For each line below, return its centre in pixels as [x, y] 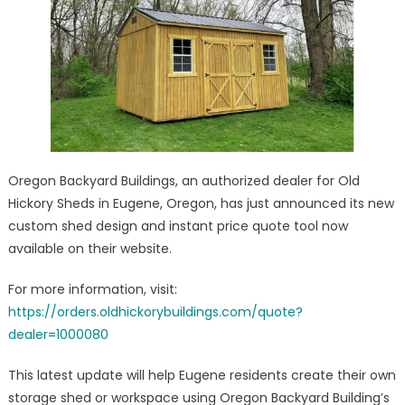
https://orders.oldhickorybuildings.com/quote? [155, 312]
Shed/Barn [338, 11]
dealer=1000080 [58, 335]
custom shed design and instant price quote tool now [178, 226]
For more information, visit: [92, 290]
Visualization [343, 32]
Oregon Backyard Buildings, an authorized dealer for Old [184, 181]
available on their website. [89, 249]
